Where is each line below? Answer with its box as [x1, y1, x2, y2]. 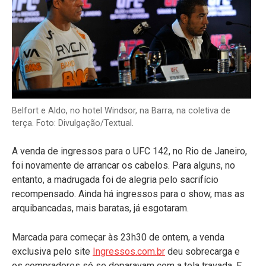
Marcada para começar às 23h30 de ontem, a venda [12, 231, 224, 243]
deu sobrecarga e [165, 245, 240, 257]
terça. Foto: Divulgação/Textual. [12, 118, 134, 128]
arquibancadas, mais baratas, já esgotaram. [12, 202, 189, 214]
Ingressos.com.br [93, 245, 165, 257]
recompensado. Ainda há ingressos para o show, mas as [12, 188, 245, 199]
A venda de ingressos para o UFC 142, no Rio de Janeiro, [12, 145, 247, 157]
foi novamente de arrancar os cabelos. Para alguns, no [12, 159, 235, 171]
